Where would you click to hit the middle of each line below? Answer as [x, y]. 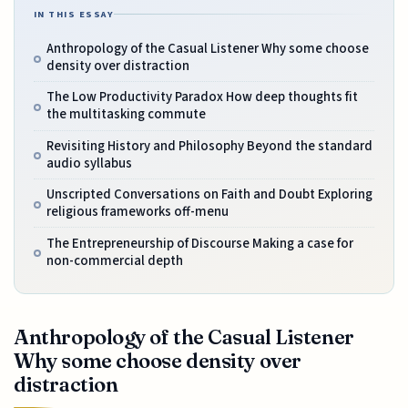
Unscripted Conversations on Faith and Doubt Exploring [209, 195]
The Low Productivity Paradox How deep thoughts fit [202, 97]
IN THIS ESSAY [74, 15]
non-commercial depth [114, 260]
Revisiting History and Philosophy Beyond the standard [209, 146]
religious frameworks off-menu [137, 212]
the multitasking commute [126, 115]
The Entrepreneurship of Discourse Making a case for [199, 243]
